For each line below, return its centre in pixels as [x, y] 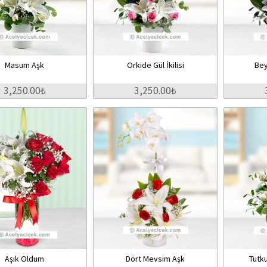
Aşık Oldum [25, 259]
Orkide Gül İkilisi [155, 65]
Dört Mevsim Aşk [156, 259]
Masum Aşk [25, 65]
